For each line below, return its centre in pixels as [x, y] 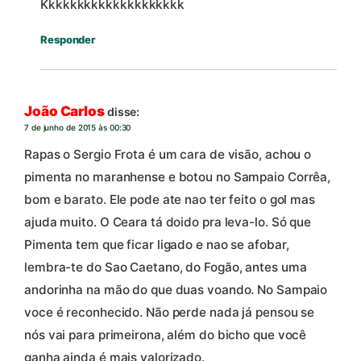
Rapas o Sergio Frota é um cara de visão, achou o [168, 155]
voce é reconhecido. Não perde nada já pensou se [170, 313]
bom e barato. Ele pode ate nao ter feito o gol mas [170, 200]
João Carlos [64, 111]
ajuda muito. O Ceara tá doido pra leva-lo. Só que [168, 222]
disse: [123, 111]
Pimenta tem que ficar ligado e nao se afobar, [157, 245]
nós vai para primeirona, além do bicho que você [166, 335]
